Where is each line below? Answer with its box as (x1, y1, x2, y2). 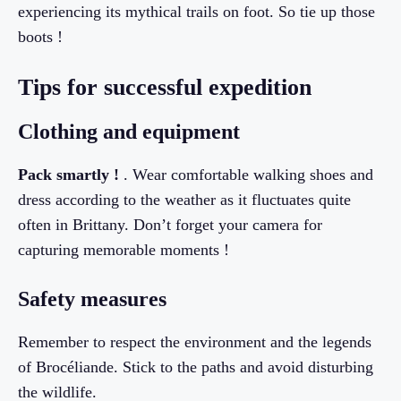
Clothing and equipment (18, 120, 240, 144)
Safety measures (18, 287, 166, 311)
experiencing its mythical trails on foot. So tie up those (18, 3, 375, 21)
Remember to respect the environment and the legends (18, 333, 371, 352)
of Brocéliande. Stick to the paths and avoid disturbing (18, 358, 373, 377)
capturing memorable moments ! (18, 241, 229, 260)
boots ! (18, 28, 63, 47)
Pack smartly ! (18, 166, 119, 184)
